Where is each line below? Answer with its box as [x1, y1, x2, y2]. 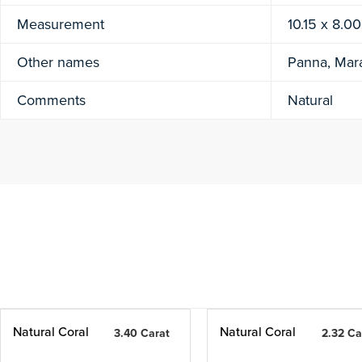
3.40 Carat [113, 325, 170, 342]
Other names [17, 52, 99, 73]
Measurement [17, 14, 104, 35]
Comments [17, 90, 86, 111]
